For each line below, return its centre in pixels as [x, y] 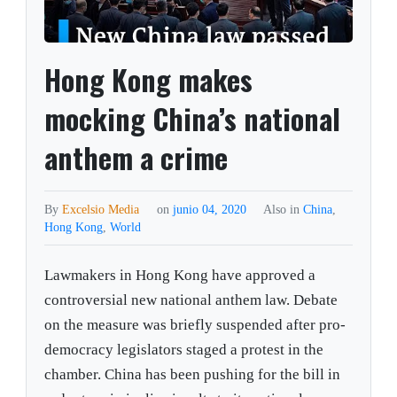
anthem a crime [136, 158]
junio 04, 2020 [211, 210]
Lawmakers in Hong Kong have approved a [180, 276]
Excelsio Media [101, 210]
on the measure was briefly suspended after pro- [195, 325]
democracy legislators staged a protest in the [184, 350]
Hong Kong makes [149, 80]
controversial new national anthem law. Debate [191, 300]
